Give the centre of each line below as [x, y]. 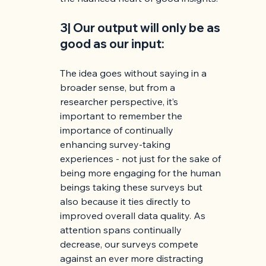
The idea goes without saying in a [135, 73]
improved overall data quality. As [134, 216]
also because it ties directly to [127, 202]
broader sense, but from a [119, 88]
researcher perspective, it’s [121, 102]
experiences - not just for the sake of [142, 159]
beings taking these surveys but [133, 187]
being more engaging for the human [142, 173]
